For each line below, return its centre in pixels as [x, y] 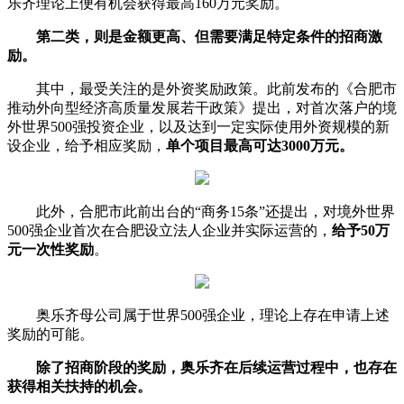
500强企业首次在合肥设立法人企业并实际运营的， [170, 230]
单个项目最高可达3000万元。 [260, 145]
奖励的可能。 [50, 334]
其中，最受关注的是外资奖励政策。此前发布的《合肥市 [216, 88]
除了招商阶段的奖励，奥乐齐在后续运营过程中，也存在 [216, 367]
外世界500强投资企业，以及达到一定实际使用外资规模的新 [198, 126]
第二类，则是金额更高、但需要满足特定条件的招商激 [209, 36]
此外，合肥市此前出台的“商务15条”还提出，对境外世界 [216, 211]
